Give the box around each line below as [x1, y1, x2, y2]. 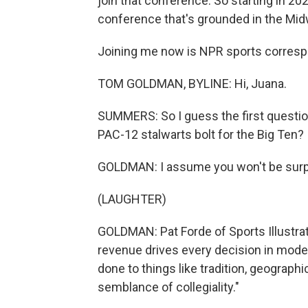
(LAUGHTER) [98, 192, 166, 206]
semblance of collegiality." [98, 280, 239, 294]
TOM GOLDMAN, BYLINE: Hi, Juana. [98, 76, 287, 91]
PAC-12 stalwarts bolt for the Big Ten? [98, 127, 304, 142]
